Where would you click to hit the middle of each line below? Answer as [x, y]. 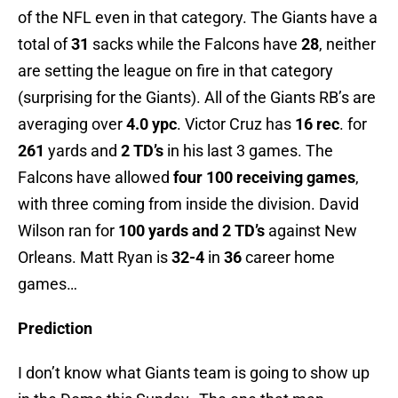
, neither [347, 44]
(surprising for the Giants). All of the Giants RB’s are [197, 98]
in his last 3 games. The [248, 151]
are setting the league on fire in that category [175, 71]
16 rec [317, 124]
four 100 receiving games [263, 178]
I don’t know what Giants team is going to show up [194, 373]
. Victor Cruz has [236, 124]
